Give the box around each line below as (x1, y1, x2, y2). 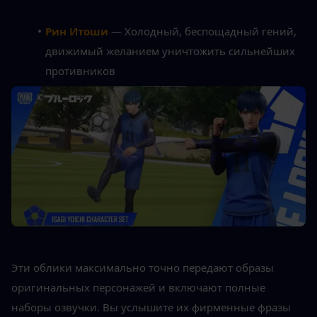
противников (45, 63, 115, 78)
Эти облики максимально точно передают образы (11, 260, 274, 275)
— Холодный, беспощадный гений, (108, 23, 296, 38)
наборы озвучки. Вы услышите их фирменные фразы (11, 300, 291, 315)
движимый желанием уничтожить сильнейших (45, 43, 295, 58)
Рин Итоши (45, 23, 108, 38)
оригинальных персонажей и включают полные (11, 280, 265, 295)
